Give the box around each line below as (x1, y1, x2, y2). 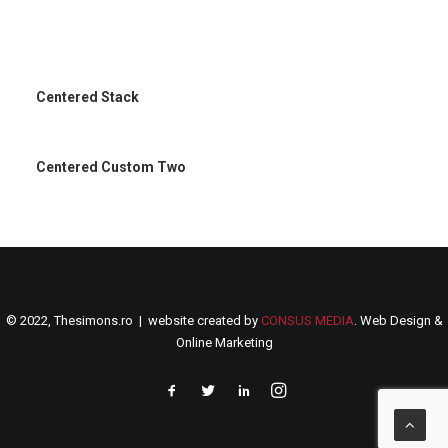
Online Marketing (175, 335, 273, 350)
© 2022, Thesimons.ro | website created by (5, 313, 261, 328)
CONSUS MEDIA (260, 313, 354, 328)
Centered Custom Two (36, 159, 186, 175)
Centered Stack (36, 89, 139, 105)
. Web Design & (353, 313, 443, 328)
